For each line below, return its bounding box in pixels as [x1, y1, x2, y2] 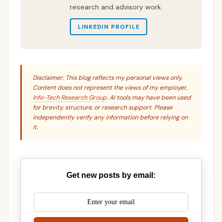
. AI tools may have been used [107, 94, 191, 102]
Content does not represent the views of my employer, [33, 84, 187, 92]
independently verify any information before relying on [33, 113, 188, 122]
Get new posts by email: [66, 170, 156, 179]
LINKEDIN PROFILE [77, 23, 140, 31]
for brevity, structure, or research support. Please [33, 104, 172, 112]
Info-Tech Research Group [33, 94, 107, 102]
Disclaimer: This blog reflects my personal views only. [33, 74, 183, 82]
